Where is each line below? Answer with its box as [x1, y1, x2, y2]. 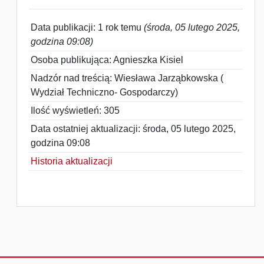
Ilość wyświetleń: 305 [31, 105, 120, 115]
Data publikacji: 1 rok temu [31, 22, 144, 32]
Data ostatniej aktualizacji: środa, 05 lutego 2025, [31, 124, 236, 134]
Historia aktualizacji [31, 156, 113, 166]
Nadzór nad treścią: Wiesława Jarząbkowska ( [31, 73, 223, 83]
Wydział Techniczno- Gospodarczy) [31, 87, 178, 97]
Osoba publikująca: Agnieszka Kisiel [31, 55, 183, 65]
